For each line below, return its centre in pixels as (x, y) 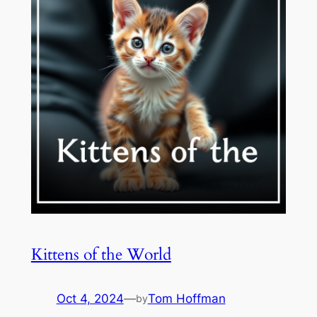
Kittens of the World (101, 254)
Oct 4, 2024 (90, 298)
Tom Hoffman (186, 298)
